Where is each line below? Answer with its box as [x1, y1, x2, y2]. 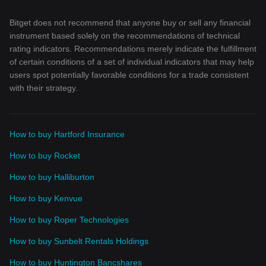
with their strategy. [9, 83, 78, 93]
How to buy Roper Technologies [9, 215, 129, 224]
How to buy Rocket [9, 151, 80, 160]
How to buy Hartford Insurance [9, 129, 125, 139]
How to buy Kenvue [9, 194, 83, 203]
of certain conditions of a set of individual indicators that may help [9, 57, 254, 66]
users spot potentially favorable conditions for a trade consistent [9, 70, 249, 80]
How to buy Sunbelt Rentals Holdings [9, 236, 148, 246]
